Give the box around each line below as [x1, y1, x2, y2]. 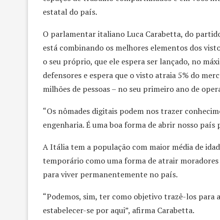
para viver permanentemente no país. [43, 168, 178, 180]
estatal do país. [43, 6, 97, 17]
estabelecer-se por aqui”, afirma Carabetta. [43, 204, 194, 216]
